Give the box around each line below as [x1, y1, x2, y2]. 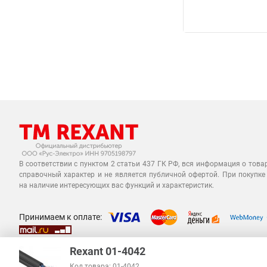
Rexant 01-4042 [70, 245, 145, 257]
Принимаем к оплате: [19, 212, 102, 222]
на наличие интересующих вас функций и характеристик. [19, 181, 214, 190]
